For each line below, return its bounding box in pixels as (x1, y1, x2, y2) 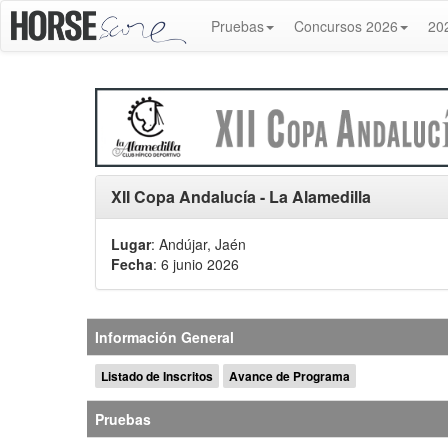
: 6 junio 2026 (153, 254, 239, 275)
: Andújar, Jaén (151, 234, 246, 255)
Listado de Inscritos (101, 367, 213, 385)
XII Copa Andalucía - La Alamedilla (111, 185, 371, 209)
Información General (95, 327, 234, 347)
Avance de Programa (229, 367, 350, 385)
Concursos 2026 (293, 16, 398, 36)
